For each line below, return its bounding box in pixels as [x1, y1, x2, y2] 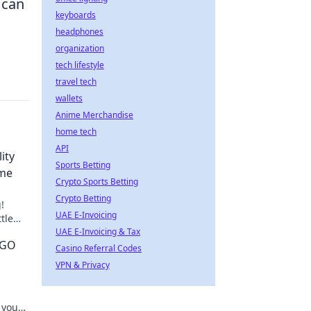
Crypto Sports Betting [56, 176, 138, 187]
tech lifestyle [56, 59, 104, 71]
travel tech [56, 76, 96, 87]
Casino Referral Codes [56, 242, 142, 254]
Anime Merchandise [56, 109, 133, 121]
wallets [56, 92, 83, 104]
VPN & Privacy [56, 259, 110, 271]
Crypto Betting [56, 192, 111, 204]
